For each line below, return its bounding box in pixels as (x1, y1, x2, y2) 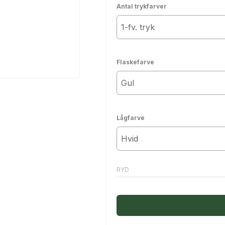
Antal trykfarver (116, 3, 167, 10)
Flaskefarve (116, 58, 154, 66)
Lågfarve (116, 114, 145, 122)
